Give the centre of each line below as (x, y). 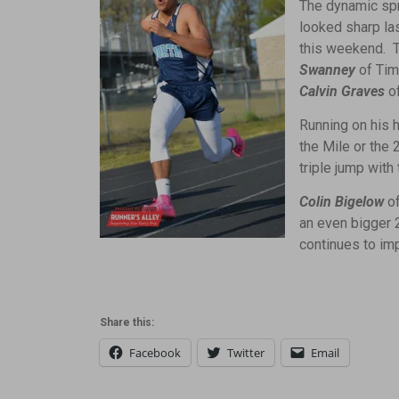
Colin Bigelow (342, 202)
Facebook (155, 352)
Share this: (127, 322)
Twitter (246, 352)
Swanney (329, 69)
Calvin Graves (344, 91)
